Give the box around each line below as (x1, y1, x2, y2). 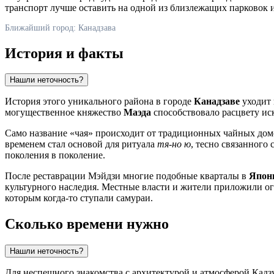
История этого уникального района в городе (5, 96, 194, 107)
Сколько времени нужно (5, 216, 169, 232)
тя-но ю (157, 139, 191, 150)
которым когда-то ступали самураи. (5, 193, 153, 204)
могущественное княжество (5, 107, 124, 118)
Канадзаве (194, 96, 240, 107)
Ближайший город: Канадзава (5, 23, 116, 32)
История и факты (5, 45, 124, 61)
